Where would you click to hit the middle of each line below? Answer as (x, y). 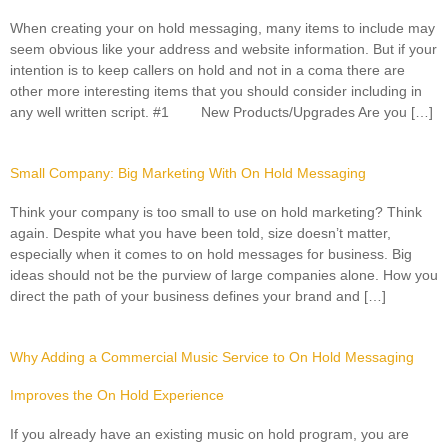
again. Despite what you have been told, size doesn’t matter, (200, 233)
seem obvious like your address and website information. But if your (223, 49)
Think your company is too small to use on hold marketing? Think (216, 212)
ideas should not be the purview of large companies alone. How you (224, 275)
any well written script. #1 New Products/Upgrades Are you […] (221, 112)
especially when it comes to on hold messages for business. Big (211, 254)
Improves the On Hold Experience (117, 395)
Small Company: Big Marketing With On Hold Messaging (188, 173)
